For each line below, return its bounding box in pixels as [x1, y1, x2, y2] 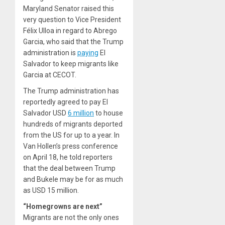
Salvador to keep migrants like [23, 60, 119, 68]
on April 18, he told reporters [23, 153, 113, 162]
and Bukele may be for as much [23, 175, 123, 184]
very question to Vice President [23, 16, 121, 24]
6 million [68, 109, 94, 118]
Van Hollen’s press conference [23, 142, 118, 151]
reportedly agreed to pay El [23, 98, 108, 106]
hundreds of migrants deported [23, 120, 123, 129]
